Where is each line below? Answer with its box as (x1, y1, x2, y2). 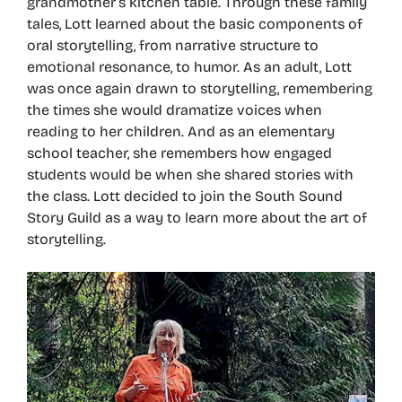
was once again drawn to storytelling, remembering (27, 80, 372, 97)
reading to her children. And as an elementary (27, 123, 335, 140)
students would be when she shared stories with (27, 166, 354, 183)
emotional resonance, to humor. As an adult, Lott (27, 58, 352, 75)
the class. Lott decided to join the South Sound (27, 188, 343, 205)
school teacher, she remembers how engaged (27, 144, 332, 162)
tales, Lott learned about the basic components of (27, 15, 363, 32)
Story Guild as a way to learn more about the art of (27, 209, 367, 226)
